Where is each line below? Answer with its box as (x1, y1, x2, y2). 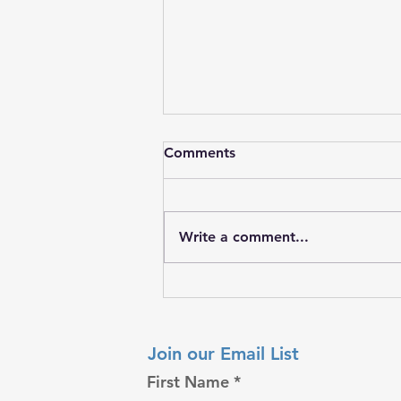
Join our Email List (148, 343, 300, 365)
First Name (147, 371, 230, 393)
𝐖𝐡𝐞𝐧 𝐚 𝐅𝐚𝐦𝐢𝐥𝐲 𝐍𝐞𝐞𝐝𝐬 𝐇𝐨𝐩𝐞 (185, 280, 379, 302)
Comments (164, 144, 235, 162)
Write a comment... (179, 228, 309, 246)
